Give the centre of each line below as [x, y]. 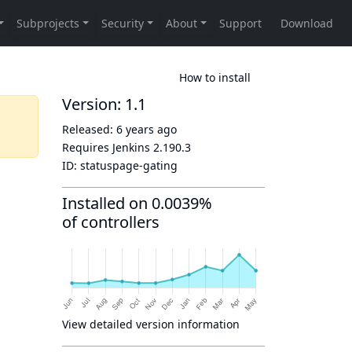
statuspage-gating [129, 165]
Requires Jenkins [108, 147]
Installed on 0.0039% [137, 203]
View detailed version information [151, 324]
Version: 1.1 [104, 104]
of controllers [111, 222]
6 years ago [147, 129]
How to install [215, 77]
